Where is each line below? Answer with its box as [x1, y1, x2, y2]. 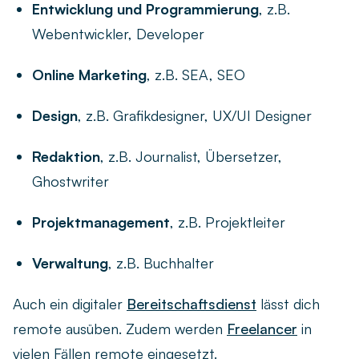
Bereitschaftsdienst [127, 295, 256, 313]
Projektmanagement [32, 213, 170, 232]
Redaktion [32, 147, 100, 166]
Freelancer [227, 320, 297, 338]
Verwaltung [32, 254, 108, 272]
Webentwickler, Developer [32, 25, 204, 43]
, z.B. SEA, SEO [147, 66, 245, 84]
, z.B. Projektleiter [170, 213, 285, 232]
